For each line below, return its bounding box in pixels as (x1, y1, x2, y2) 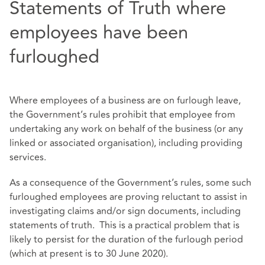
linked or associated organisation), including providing (9, 135, 243, 150)
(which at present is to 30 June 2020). (9, 246, 168, 261)
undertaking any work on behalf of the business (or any (9, 121, 243, 136)
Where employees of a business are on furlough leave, (9, 93, 241, 108)
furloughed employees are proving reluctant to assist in (9, 189, 247, 204)
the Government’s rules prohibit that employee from (9, 107, 235, 122)
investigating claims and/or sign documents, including (9, 203, 241, 218)
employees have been (9, 18, 188, 47)
